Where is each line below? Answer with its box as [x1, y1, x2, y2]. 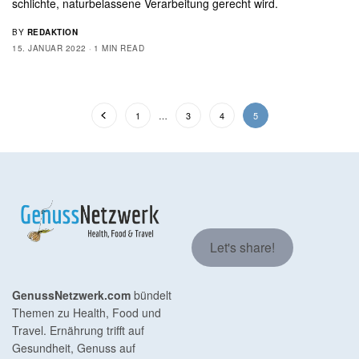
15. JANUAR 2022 [12, 42, 87, 54]
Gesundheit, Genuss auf [12, 340, 135, 356]
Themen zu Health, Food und [12, 305, 161, 321]
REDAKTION [26, 26, 78, 38]
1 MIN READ [94, 42, 144, 54]
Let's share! [209, 238, 275, 256]
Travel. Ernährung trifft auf [12, 322, 144, 338]
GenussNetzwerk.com [12, 287, 131, 303]
